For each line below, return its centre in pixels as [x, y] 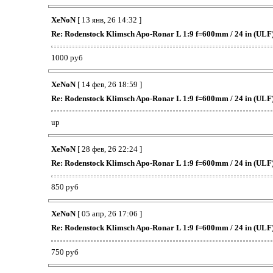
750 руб [65, 252]
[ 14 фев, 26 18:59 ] [108, 84]
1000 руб [67, 57]
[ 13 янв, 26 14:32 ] [108, 19]
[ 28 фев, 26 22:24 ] [108, 149]
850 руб [65, 187]
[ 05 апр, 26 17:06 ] [108, 214]
